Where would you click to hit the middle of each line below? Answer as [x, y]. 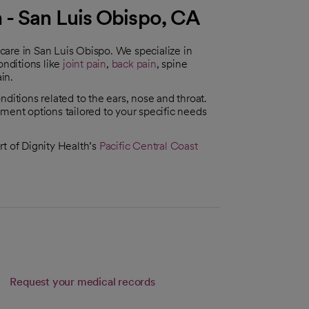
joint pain [85, 63]
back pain [134, 63]
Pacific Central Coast [148, 146]
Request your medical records [82, 282]
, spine [172, 63]
